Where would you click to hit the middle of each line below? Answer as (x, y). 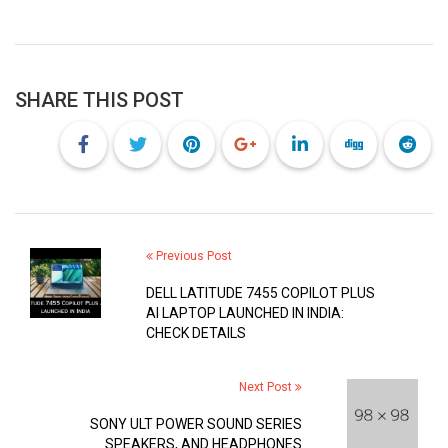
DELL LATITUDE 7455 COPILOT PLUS (260, 292)
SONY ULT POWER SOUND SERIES (196, 423)
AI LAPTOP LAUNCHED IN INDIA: (244, 312)
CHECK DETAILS (195, 332)
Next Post (267, 386)
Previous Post (192, 255)
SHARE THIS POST (99, 99)
